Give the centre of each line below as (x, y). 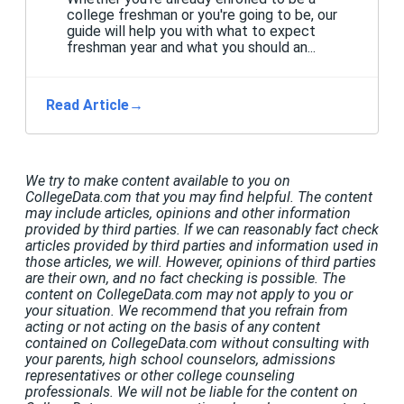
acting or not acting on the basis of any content (173, 326)
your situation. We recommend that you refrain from (187, 310)
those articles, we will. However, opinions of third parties (201, 262)
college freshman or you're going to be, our (202, 15)
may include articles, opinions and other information (188, 213)
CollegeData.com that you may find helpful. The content (199, 197)
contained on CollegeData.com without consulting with (197, 343)
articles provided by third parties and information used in (202, 245)
